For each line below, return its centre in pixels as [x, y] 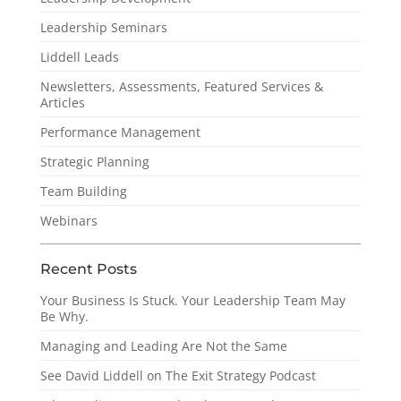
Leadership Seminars [103, 28]
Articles [62, 103]
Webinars [68, 221]
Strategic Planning [94, 162]
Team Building [83, 192]
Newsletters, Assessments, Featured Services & [181, 87]
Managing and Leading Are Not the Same [163, 346]
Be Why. [64, 317]
